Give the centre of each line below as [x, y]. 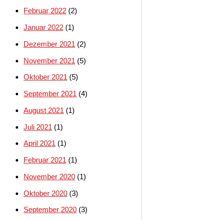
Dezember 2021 [49, 44]
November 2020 [49, 176]
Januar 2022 [43, 27]
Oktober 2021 [45, 77]
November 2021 [49, 60]
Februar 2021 [45, 160]
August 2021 [44, 110]
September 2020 [50, 210]
